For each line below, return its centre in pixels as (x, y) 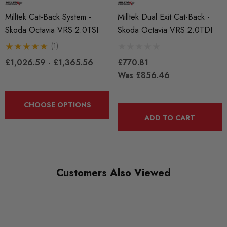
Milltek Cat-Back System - (48, 17)
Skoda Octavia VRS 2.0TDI (165, 30)
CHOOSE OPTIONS (57, 105)
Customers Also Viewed (113, 173)
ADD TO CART (170, 118)
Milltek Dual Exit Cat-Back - (164, 17)
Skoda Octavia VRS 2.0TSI (52, 30)
